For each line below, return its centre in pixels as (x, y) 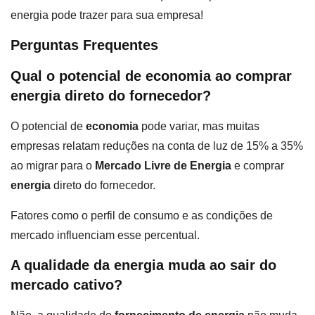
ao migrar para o (53, 166)
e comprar (258, 166)
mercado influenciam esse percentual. (105, 235)
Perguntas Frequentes (84, 45)
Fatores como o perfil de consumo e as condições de (142, 215)
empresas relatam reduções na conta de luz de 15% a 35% (157, 146)
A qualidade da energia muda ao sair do (143, 265)
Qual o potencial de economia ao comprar (151, 76)
